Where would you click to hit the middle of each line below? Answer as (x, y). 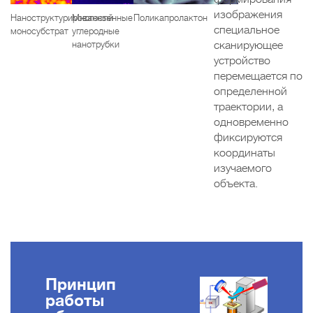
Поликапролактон (170, 18)
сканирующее (248, 46)
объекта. (235, 184)
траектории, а (248, 107)
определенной (250, 92)
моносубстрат (39, 31)
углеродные (95, 31)
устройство (242, 61)
